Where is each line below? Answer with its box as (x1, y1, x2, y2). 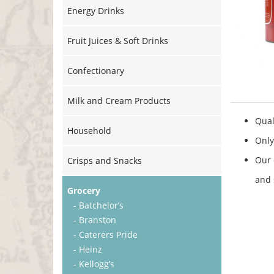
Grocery (67, 185, 100, 196)
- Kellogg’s (73, 258, 114, 270)
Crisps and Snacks (67, 155, 142, 166)
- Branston (73, 214, 116, 226)
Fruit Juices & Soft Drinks (67, 35, 168, 46)
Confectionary (67, 65, 124, 76)
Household (67, 125, 111, 136)
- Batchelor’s (73, 199, 124, 211)
